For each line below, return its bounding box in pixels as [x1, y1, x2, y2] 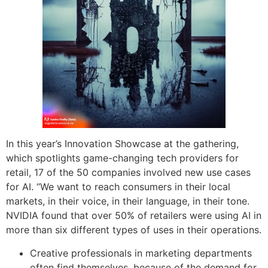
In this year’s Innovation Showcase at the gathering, [6, 138, 239, 150]
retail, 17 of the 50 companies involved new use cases [6, 166, 251, 179]
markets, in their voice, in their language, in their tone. [6, 195, 249, 208]
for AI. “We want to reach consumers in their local [6, 181, 230, 193]
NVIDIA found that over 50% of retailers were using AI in [6, 209, 261, 222]
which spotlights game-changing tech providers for [6, 152, 239, 165]
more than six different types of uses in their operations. [6, 224, 261, 236]
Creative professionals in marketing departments [30, 246, 252, 259]
